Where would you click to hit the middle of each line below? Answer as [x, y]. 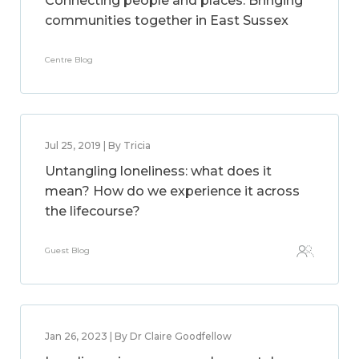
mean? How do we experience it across [172, 191]
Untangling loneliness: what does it [158, 171]
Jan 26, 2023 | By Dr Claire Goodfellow [138, 336]
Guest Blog [67, 250]
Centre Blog [69, 60]
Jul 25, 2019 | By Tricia [98, 145]
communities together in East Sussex [167, 20]
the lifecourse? [93, 211]
